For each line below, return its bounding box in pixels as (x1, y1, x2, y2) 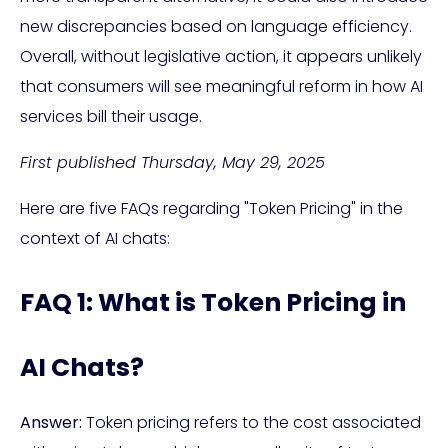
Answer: (20, 410, 82, 434)
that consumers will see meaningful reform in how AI (20, 74, 423, 98)
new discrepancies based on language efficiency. (20, 14, 412, 38)
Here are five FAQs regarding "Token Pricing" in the (20, 196, 403, 220)
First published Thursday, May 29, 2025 (20, 150, 325, 174)
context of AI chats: (20, 226, 170, 250)
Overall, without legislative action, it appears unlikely (20, 44, 422, 68)
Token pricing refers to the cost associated (82, 410, 421, 434)
